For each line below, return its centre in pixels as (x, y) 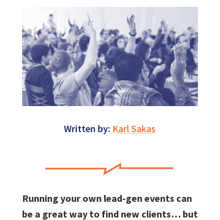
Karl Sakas (134, 128)
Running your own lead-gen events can (107, 198)
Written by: (88, 128)
